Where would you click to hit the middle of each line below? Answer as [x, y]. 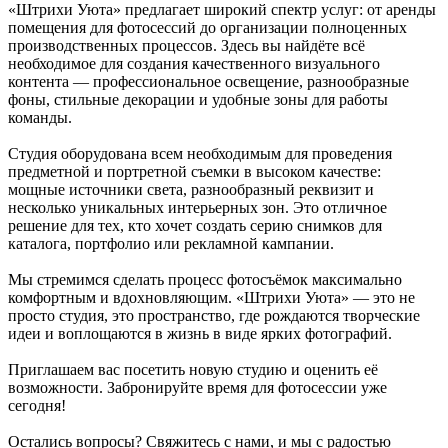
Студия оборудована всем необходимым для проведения [200, 153]
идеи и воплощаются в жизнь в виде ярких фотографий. [200, 333]
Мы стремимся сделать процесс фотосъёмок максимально [205, 279]
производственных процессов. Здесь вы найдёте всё [186, 45]
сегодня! [37, 405]
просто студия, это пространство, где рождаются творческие [214, 315]
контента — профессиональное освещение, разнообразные [208, 81]
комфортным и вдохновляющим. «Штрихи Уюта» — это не [211, 297]
